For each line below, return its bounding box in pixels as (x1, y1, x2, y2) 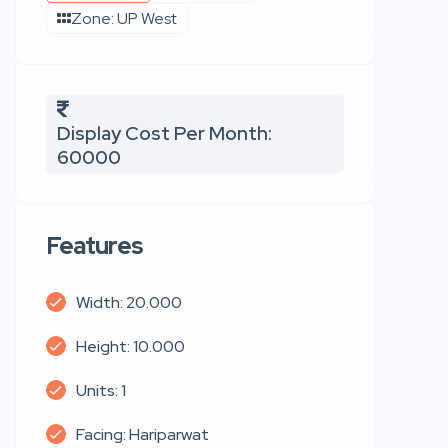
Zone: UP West (71, 7, 177, 29)
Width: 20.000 (76, 291, 182, 313)
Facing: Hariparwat (76, 423, 209, 445)
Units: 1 (76, 379, 126, 401)
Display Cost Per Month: (57, 120, 272, 146)
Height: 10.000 (76, 335, 185, 357)
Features (46, 229, 143, 261)
